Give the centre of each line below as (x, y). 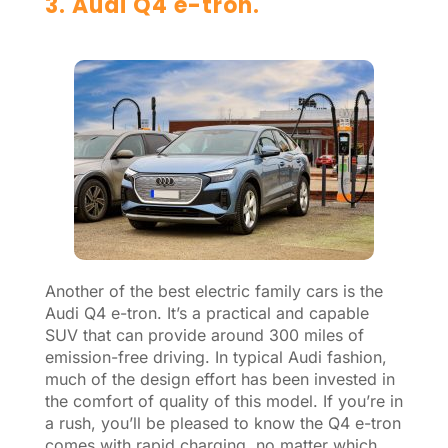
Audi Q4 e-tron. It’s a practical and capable (206, 312)
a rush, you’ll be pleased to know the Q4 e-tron (222, 422)
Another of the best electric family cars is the (213, 290)
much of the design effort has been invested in (219, 378)
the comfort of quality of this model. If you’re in (223, 400)
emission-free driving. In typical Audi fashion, (215, 356)
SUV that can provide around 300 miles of (204, 334)
